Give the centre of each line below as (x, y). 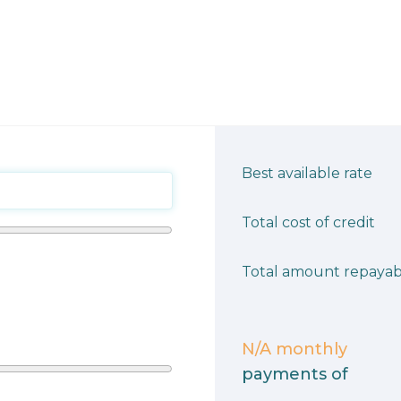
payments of (295, 375)
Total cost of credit (308, 223)
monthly (309, 350)
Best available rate (307, 174)
